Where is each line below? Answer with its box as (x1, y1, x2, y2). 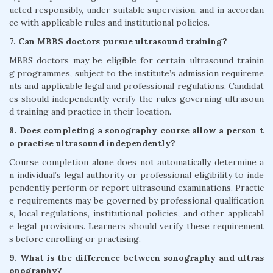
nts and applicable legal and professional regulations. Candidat (9, 80, 264, 92)
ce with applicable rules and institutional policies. (9, 17, 210, 29)
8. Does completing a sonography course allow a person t (9, 125, 264, 136)
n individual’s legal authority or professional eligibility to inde (9, 169, 264, 181)
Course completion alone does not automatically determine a (9, 157, 264, 168)
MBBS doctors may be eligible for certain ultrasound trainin (9, 55, 264, 66)
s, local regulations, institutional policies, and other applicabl (9, 208, 264, 219)
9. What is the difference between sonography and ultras (9, 252, 264, 264)
